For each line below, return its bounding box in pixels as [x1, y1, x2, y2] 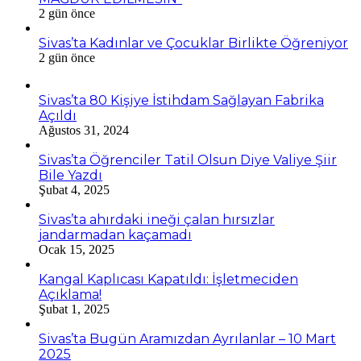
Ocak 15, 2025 [39, 242, 114, 256]
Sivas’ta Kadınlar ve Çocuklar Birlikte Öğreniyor [39, 35, 348, 51]
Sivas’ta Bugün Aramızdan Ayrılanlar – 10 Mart [39, 330, 336, 346]
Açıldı [39, 107, 77, 123]
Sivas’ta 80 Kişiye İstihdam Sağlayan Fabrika [39, 92, 324, 108]
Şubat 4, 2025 [39, 182, 110, 197]
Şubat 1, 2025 [39, 301, 110, 316]
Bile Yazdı [39, 167, 102, 183]
